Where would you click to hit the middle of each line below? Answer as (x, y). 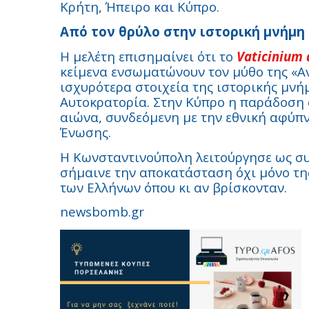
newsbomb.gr (102, 211)
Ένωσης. (86, 132)
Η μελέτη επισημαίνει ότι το (148, 56)
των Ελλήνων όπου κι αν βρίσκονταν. (173, 187)
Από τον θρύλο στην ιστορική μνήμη (182, 31)
